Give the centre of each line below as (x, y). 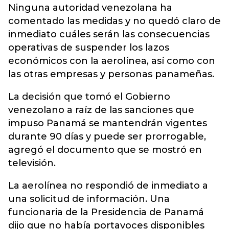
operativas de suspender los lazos (89, 48)
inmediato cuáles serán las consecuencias (109, 34)
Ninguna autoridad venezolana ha (90, 8)
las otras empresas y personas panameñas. (111, 74)
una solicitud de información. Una (89, 199)
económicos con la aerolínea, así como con (112, 61)
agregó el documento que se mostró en (105, 150)
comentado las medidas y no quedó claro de (114, 21)
